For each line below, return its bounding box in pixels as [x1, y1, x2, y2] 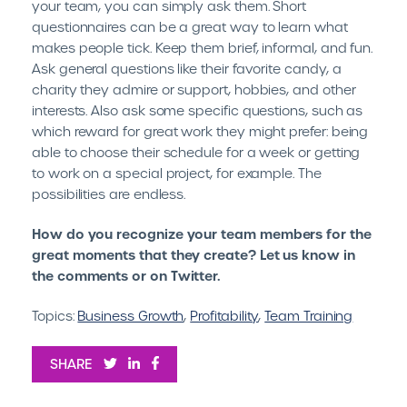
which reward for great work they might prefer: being [32, 124, 369, 140]
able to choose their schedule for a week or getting [32, 144, 361, 161]
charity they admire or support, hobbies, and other [32, 82, 356, 98]
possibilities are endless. [32, 186, 186, 203]
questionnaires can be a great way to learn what [32, 19, 348, 35]
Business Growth [77, 308, 184, 324]
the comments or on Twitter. [32, 267, 222, 285]
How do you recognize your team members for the [32, 225, 372, 243]
